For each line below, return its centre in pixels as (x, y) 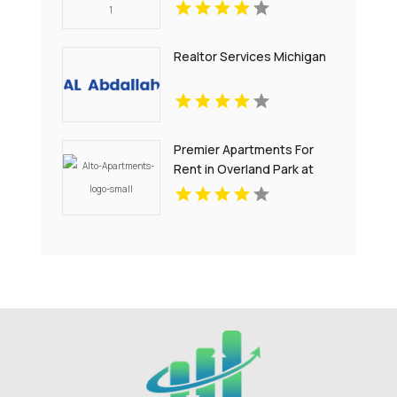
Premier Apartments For (244, 149)
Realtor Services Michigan (250, 56)
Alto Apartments (222, 188)
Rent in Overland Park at (244, 168)
